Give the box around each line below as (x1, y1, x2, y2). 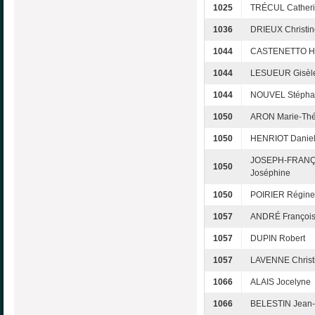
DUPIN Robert (250, 233, 305, 243)
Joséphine (250, 167, 290, 178)
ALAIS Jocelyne (250, 276, 311, 287)
